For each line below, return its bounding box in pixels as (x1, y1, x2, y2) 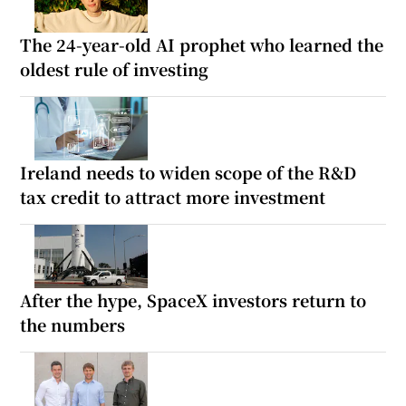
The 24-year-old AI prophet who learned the (20, 33, 384, 57)
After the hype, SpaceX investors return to (20, 288, 367, 313)
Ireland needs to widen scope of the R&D (20, 160, 357, 185)
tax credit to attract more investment (20, 185, 326, 209)
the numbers (20, 313, 126, 337)
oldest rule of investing (20, 57, 209, 82)
